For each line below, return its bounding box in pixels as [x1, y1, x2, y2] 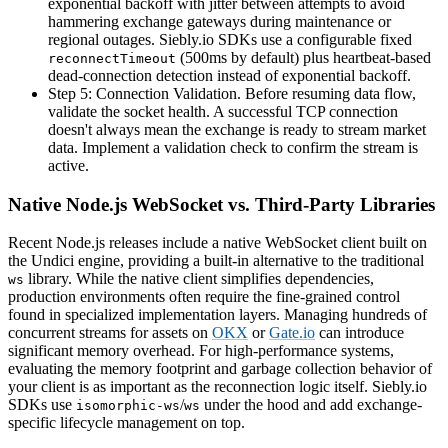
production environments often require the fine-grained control [8, 288, 400, 306]
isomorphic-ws [76, 398, 180, 414]
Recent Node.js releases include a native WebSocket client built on [8, 234, 427, 252]
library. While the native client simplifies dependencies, [24, 270, 374, 288]
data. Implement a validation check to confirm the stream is [48, 138, 418, 156]
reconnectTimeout [48, 50, 176, 66]
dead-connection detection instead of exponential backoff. [48, 66, 411, 84]
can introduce [315, 324, 404, 342]
